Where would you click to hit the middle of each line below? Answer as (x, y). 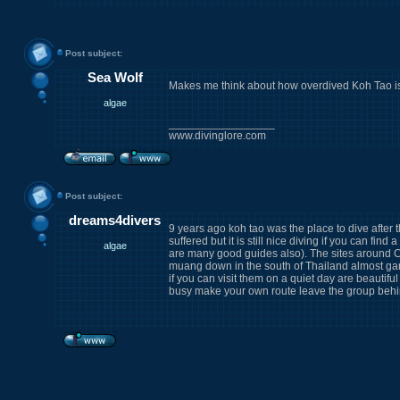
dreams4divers (115, 220)
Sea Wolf (115, 77)
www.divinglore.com (217, 136)
